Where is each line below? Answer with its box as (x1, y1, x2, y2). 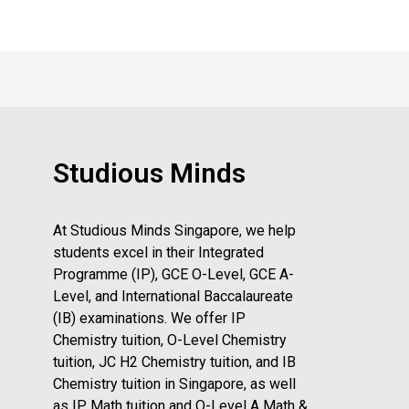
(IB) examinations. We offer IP (53, 309, 246, 328)
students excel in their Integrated (53, 244, 264, 262)
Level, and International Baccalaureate (53, 288, 293, 306)
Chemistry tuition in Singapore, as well (53, 375, 296, 393)
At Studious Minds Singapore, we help (53, 222, 296, 240)
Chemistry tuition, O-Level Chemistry (53, 331, 287, 350)
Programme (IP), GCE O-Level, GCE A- (53, 266, 294, 284)
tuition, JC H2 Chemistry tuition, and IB (53, 353, 296, 372)
